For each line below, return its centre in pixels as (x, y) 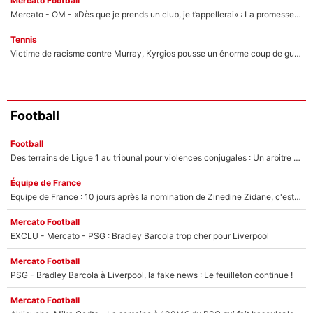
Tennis (24, 39)
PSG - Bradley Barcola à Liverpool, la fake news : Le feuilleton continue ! (152, 275)
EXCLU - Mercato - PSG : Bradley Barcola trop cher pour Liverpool (140, 235)
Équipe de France (46, 182)
